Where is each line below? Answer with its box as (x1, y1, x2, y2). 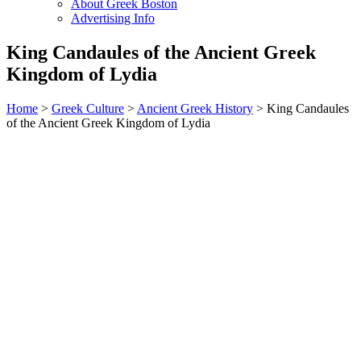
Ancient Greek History (137, 101, 253, 115)
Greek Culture (52, 101, 124, 115)
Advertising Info (71, 11, 155, 25)
